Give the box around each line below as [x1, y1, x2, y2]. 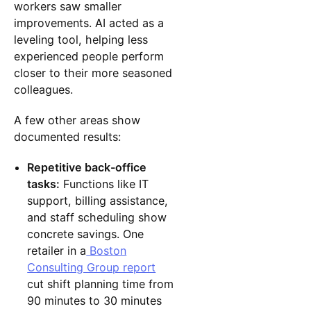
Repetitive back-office [27, 160, 147, 174]
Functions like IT [60, 176, 149, 191]
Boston [86, 243, 127, 258]
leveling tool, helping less [13, 32, 148, 47]
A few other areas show [13, 112, 140, 127]
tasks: [27, 176, 60, 191]
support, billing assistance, [27, 193, 169, 208]
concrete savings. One [27, 226, 144, 241]
